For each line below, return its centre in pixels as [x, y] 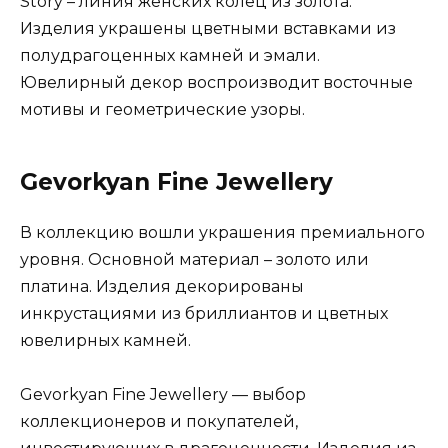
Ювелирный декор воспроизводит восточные [216, 82]
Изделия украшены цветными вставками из [208, 28]
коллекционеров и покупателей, [159, 421]
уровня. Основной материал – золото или [194, 259]
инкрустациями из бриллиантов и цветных [204, 313]
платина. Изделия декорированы [162, 286]
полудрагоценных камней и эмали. [170, 55]
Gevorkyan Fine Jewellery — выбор [163, 394]
